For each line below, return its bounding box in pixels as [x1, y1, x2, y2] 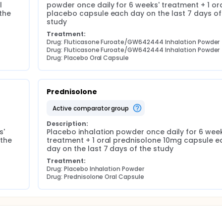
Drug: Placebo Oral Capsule [47, 54, 129, 62]
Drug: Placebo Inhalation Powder [47, 165, 145, 173]
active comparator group [56, 104, 129, 112]
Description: [47, 119, 88, 128]
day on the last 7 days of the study [47, 144, 173, 154]
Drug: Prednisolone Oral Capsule [47, 172, 145, 181]
